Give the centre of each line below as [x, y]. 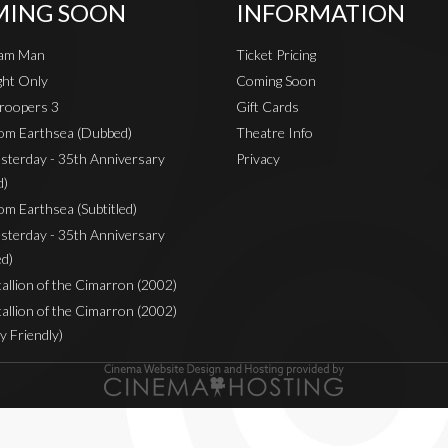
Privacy [258, 159]
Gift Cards [267, 107]
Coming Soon [276, 81]
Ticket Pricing [276, 55]
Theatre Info [274, 133]
